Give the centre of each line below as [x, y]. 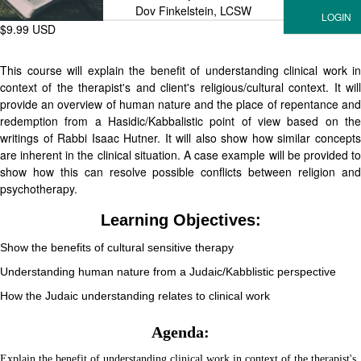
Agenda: [180, 332]
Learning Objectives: [180, 220]
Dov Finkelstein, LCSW [193, 10]
